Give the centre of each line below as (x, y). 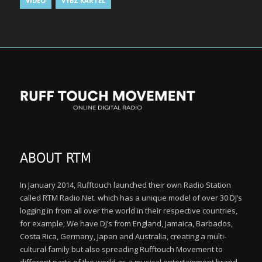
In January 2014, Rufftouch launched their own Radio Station (125, 185)
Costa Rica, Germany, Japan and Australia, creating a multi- (123, 237)
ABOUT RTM (56, 158)
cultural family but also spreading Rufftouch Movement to (121, 249)
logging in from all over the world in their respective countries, (129, 211)
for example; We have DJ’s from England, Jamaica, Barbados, (126, 224)
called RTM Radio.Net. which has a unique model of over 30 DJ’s (131, 198)
